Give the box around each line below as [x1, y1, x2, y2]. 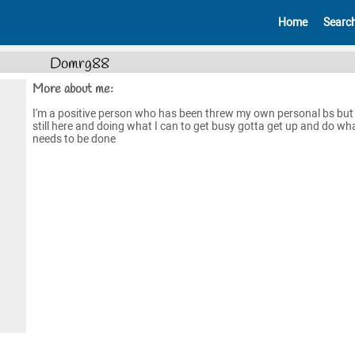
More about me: [32, 80, 113, 97]
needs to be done [32, 132, 116, 146]
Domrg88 [49, 53, 109, 74]
